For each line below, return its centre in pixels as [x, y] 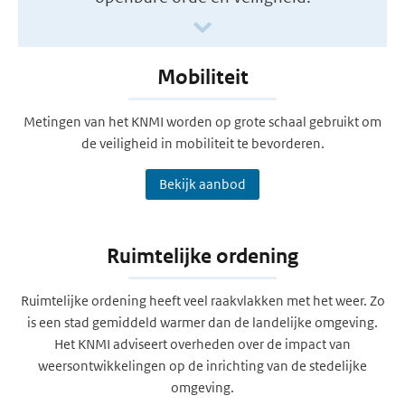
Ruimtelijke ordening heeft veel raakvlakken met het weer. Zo [202, 301]
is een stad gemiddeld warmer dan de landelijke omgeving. [202, 322]
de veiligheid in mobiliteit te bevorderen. [202, 143]
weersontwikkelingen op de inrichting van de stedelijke [202, 366]
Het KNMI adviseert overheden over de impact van [202, 344]
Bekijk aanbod [202, 184]
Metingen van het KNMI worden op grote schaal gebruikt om [202, 122]
